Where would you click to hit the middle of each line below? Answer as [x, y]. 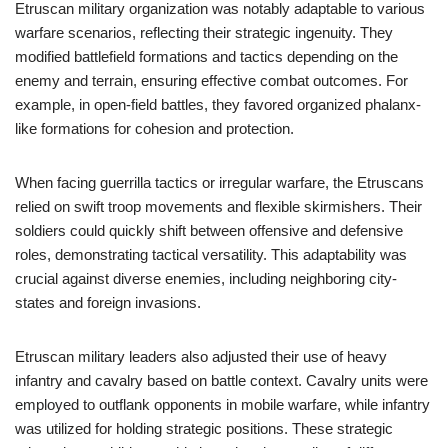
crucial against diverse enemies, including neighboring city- [206, 278]
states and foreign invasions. [108, 302]
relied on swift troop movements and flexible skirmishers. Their [218, 206]
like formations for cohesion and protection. [154, 128]
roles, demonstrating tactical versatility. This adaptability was [211, 254]
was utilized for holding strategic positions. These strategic [204, 428]
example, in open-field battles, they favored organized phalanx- [218, 104]
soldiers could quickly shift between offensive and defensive [209, 230]
